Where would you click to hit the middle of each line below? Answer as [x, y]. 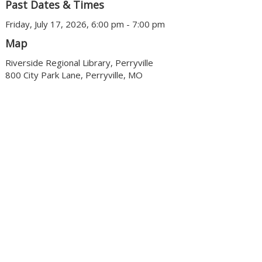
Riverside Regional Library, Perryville [79, 63]
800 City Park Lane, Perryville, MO [74, 75]
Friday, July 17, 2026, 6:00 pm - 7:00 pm [85, 24]
